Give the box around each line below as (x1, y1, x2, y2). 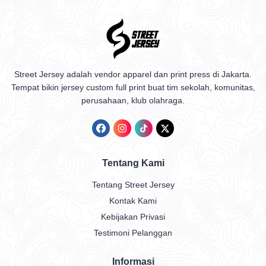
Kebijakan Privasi (101, 211, 165, 221)
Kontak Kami (109, 195, 157, 205)
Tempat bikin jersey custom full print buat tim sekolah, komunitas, (11, 82, 255, 92)
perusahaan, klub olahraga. (81, 95, 185, 105)
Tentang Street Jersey (91, 179, 175, 189)
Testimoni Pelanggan (94, 227, 172, 237)
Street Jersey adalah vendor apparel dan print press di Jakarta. (14, 69, 252, 79)
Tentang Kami (102, 157, 164, 168)
